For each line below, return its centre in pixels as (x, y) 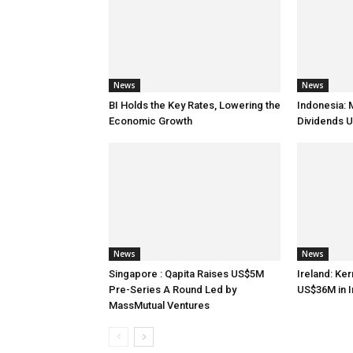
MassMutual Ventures (159, 305)
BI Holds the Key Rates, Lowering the (195, 105)
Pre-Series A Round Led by (173, 290)
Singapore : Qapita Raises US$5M (186, 274)
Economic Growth (150, 121)
